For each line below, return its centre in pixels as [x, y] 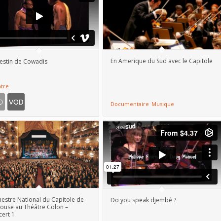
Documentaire [130, 104]
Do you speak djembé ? [144, 200]
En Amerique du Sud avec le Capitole [162, 61]
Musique [163, 104]
